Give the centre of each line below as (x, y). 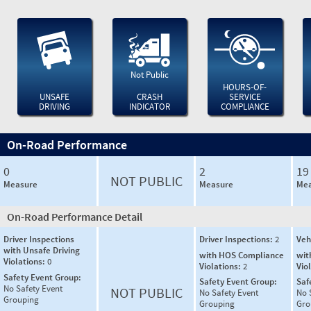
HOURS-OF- (245, 87)
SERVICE (245, 97)
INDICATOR (150, 107)
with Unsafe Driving (42, 250)
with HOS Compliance (242, 255)
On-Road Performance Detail (75, 217)
